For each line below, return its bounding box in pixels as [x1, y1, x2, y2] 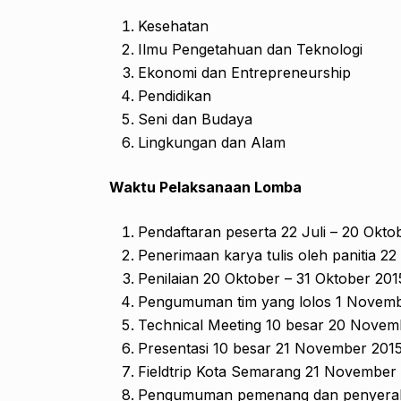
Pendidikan [138, 86, 211, 105]
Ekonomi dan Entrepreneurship [138, 63, 351, 81]
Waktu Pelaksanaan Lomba [109, 177, 302, 196]
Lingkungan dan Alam [138, 132, 286, 151]
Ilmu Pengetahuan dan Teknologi [138, 39, 363, 58]
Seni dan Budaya [138, 109, 252, 128]
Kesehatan [138, 16, 209, 35]
